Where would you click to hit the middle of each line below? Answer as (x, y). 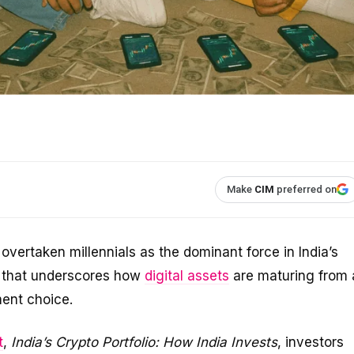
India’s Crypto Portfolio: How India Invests (144, 342)
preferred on (305, 189)
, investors (311, 342)
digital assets (187, 275)
